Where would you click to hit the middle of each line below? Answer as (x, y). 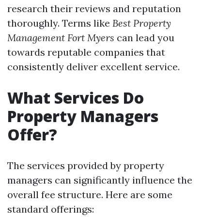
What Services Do (76, 98)
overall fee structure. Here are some (90, 194)
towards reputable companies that (86, 52)
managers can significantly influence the (100, 180)
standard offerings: (51, 209)
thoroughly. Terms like (60, 23)
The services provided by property (86, 165)
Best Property (142, 23)
